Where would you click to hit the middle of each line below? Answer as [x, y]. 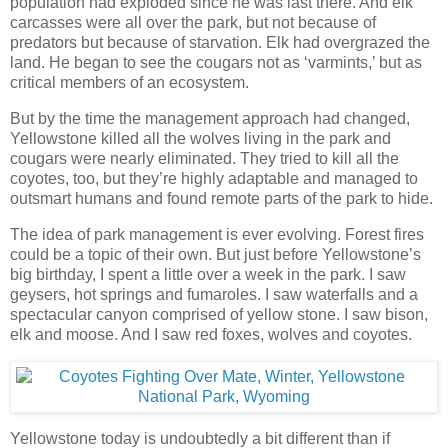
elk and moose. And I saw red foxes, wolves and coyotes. [211, 334]
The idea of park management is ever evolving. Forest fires [217, 234]
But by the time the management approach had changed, [210, 119]
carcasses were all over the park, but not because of [193, 23]
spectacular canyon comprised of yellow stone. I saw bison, [219, 314]
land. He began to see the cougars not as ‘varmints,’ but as [216, 63]
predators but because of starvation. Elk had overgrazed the [220, 43]
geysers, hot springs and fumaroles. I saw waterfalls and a [214, 294]
